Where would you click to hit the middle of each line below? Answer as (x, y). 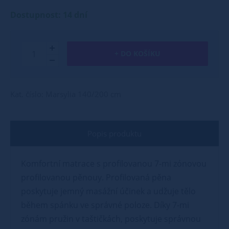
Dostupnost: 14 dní (49, 15)
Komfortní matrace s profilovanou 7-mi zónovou (114, 164)
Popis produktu (114, 133)
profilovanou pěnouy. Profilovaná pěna (96, 177)
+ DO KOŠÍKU (138, 53)
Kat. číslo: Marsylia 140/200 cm (66, 94)
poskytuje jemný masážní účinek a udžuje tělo (108, 191)
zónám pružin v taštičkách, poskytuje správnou (111, 219)
